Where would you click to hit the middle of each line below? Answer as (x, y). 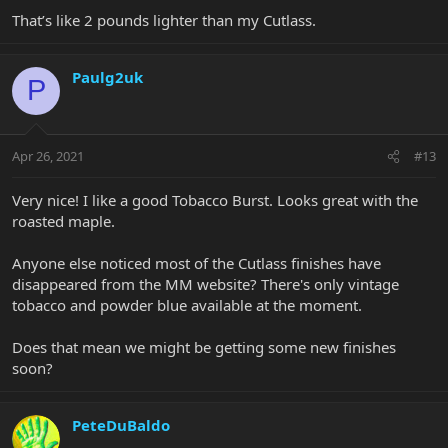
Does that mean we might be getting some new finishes (204, 347)
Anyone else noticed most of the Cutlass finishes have (196, 263)
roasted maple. (63, 221)
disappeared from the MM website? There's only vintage (205, 284)
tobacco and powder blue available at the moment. (187, 305)
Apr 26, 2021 (48, 156)
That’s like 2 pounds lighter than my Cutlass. (164, 19)
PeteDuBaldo (121, 425)
